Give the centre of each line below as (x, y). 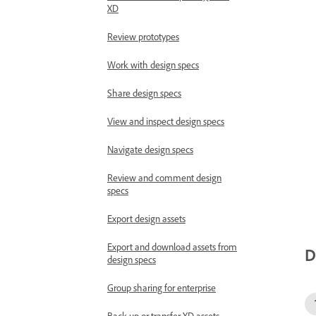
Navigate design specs (150, 149)
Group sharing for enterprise (162, 287)
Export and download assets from (172, 247)
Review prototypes (143, 36)
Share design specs (144, 93)
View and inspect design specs (166, 121)
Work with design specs (153, 65)
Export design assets (146, 218)
